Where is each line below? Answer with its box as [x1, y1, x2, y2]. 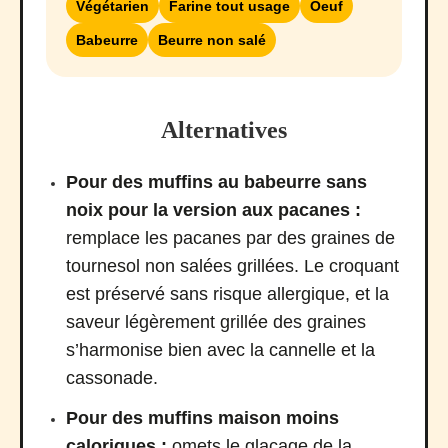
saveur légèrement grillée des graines [66, 312, 366, 333]
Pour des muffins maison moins [66, 408, 339, 429]
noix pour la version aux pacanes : [66, 200, 361, 221]
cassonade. [66, 368, 158, 389]
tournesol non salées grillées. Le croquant [66, 256, 399, 277]
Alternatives [161, 117, 287, 144]
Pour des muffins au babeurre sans [66, 172, 367, 193]
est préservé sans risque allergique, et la [66, 284, 389, 305]
